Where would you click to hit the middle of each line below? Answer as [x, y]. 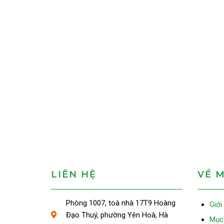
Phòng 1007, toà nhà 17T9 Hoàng [121, 203]
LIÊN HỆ [74, 174]
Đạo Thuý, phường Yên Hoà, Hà [117, 215]
